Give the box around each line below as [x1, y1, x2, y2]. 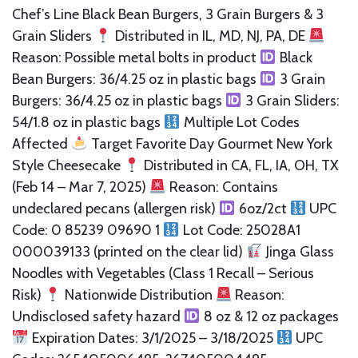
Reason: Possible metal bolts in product [12, 48, 260, 66]
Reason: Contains [165, 177, 278, 196]
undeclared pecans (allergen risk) [12, 199, 219, 217]
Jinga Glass [262, 242, 334, 261]
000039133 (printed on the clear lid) [12, 242, 246, 261]
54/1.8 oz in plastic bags [12, 113, 164, 131]
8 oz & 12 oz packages [200, 307, 339, 325]
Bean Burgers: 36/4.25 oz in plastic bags [12, 70, 260, 88]
